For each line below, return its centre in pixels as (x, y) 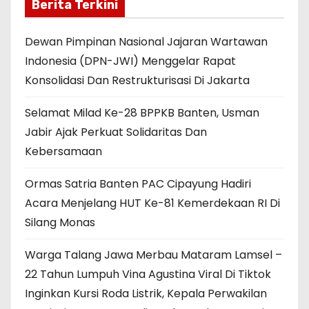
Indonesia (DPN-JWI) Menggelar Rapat (130, 61)
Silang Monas (60, 223)
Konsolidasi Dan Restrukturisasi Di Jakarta (137, 81)
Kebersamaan (63, 152)
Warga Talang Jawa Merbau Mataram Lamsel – (153, 255)
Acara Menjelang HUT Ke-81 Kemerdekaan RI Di (152, 203)
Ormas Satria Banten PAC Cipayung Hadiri (138, 184)
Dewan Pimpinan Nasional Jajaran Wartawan (146, 42)
